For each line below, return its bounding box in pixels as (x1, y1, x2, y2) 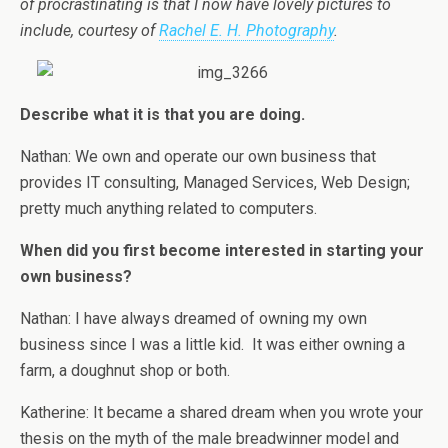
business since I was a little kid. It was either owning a (20, 335, 405, 354)
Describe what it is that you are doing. (20, 105, 305, 124)
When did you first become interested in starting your (20, 241, 424, 260)
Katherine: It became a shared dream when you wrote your (20, 403, 423, 422)
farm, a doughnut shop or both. (20, 361, 230, 380)
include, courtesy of (20, 21, 159, 40)
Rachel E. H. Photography (159, 21, 334, 40)
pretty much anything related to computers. (20, 199, 317, 218)
